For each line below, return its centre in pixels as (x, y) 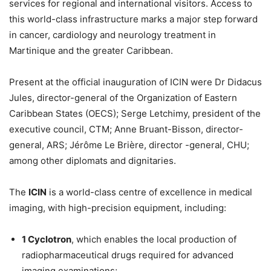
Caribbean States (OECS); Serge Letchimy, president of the (135, 113)
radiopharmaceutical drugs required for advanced (128, 255)
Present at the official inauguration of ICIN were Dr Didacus (135, 82)
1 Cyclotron (47, 239)
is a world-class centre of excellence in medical (149, 192)
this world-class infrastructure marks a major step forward (133, 19)
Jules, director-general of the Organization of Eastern (123, 97)
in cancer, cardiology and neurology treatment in (113, 34)
